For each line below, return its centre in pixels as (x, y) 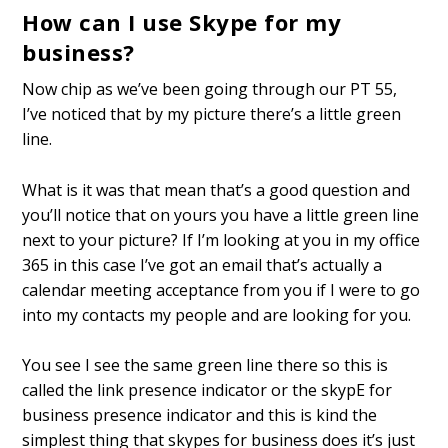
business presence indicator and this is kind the (200, 415)
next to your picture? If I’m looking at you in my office (221, 239)
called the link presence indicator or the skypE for (207, 390)
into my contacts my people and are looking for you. (217, 314)
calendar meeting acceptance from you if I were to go (221, 289)
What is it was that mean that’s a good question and (216, 189)
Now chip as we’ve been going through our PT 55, (210, 89)
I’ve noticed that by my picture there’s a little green (212, 114)
